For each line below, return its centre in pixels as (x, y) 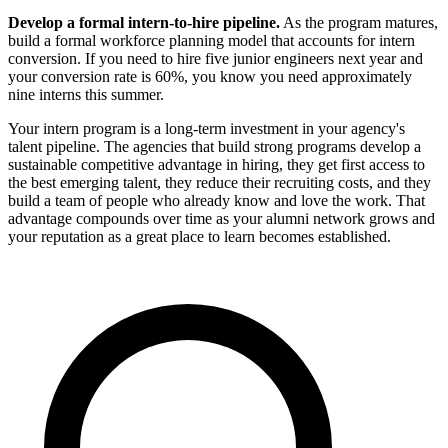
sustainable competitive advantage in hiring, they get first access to (216, 165)
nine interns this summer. (86, 95)
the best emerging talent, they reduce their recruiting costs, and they (219, 183)
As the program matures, (359, 23)
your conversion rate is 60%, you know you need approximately (210, 77)
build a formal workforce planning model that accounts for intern (211, 41)
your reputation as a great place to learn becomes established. (199, 237)
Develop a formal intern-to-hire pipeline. (144, 23)
